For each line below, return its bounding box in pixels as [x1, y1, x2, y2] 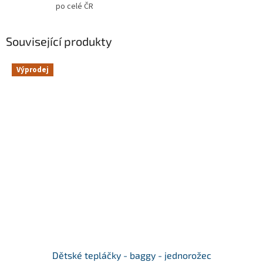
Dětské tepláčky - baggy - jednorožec [52, 249, 211, 261]
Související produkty [6, 33, 112, 48]
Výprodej [16, 64, 49, 75]
